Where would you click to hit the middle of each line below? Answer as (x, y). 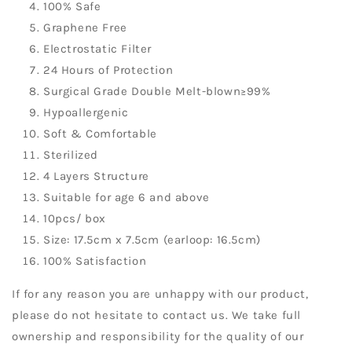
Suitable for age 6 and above (126, 198)
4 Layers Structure (96, 176)
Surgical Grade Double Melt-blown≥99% (157, 92)
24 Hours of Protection (108, 70)
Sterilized (71, 155)
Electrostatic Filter (97, 49)
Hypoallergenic (86, 113)
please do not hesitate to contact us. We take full (157, 315)
